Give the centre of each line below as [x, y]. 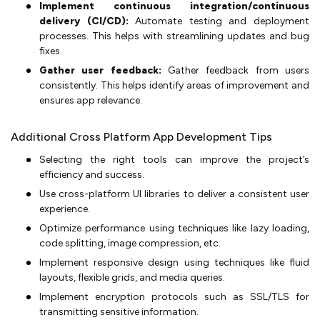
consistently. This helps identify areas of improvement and [174, 85]
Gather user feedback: [100, 70]
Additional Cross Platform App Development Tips [141, 136]
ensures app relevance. [91, 100]
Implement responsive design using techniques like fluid [174, 262]
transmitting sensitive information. [119, 311]
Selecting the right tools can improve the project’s [174, 159]
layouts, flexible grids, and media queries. [132, 277]
